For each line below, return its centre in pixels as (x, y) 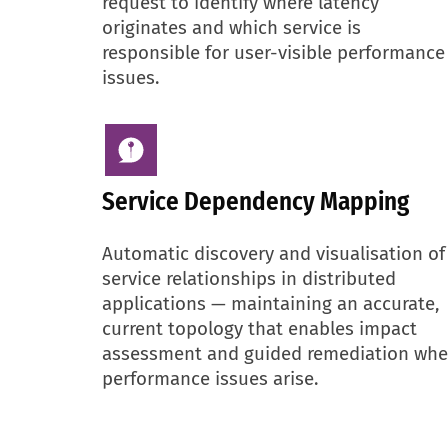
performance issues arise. (210, 378)
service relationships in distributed (249, 278)
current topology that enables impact (259, 328)
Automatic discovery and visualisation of (273, 253)
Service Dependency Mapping (255, 201)
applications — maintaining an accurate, (270, 303)
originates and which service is (231, 27)
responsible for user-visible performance (273, 52)
